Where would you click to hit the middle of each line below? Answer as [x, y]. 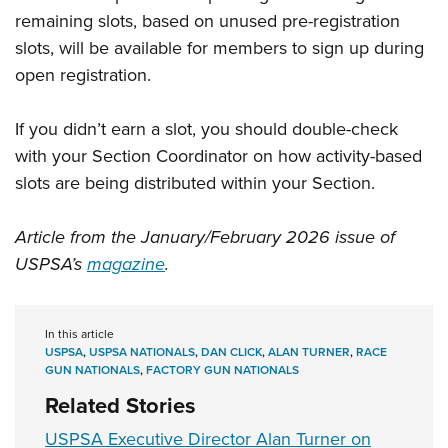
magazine [126, 264]
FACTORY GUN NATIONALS [222, 370]
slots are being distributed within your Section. [195, 183]
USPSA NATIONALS [142, 352]
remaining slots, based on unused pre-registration [207, 21]
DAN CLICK [231, 352]
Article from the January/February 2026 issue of [205, 237]
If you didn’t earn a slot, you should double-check [206, 129]
